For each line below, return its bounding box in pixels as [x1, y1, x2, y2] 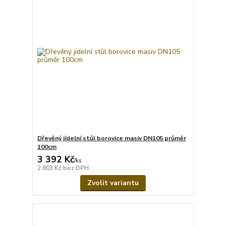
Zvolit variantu [87, 178, 139, 188]
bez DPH [63, 163, 89, 172]
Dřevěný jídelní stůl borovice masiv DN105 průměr [37, 134, 186, 142]
